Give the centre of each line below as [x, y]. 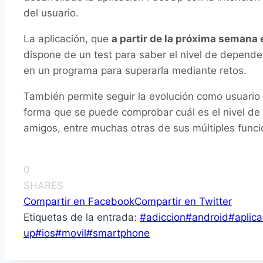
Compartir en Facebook [79, 202]
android [210, 218]
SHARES [43, 186]
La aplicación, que [68, 39]
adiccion [166, 218]
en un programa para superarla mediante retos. [135, 71]
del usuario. [51, 13]
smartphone [121, 233]
